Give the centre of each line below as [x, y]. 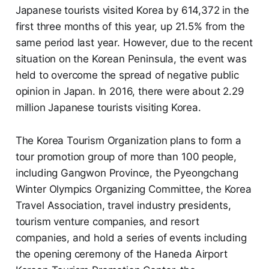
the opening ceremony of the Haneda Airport [121, 254]
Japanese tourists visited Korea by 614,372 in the [132, 10]
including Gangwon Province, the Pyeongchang [127, 173]
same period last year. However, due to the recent [134, 42]
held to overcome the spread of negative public [127, 75]
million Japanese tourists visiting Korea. [108, 107]
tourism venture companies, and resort [107, 221]
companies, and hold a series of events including [131, 237]
